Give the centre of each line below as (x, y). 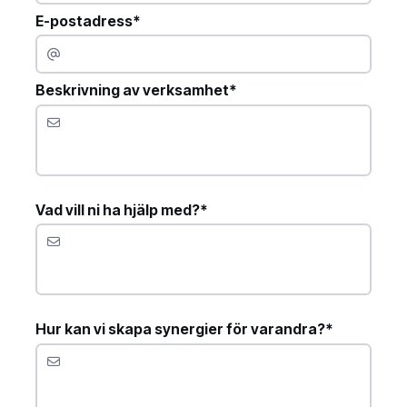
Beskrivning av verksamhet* (136, 90)
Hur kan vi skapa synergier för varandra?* (184, 329)
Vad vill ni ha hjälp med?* (122, 209)
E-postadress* (88, 20)
